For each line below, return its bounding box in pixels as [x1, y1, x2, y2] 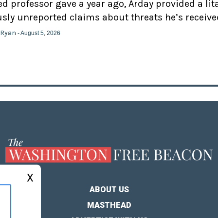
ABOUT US [89, 185, 129, 195]
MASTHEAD [87, 200, 131, 210]
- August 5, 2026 [17, 29, 60, 36]
